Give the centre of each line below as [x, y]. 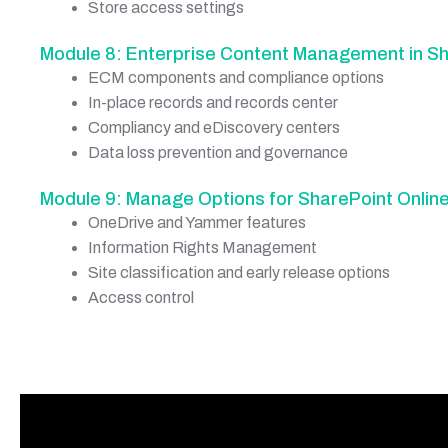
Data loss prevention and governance [218, 152]
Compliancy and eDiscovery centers [214, 127]
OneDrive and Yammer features [197, 222]
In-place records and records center [213, 102]
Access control [141, 297]
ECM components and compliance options [236, 77]
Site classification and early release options [239, 272]
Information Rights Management [202, 247]
